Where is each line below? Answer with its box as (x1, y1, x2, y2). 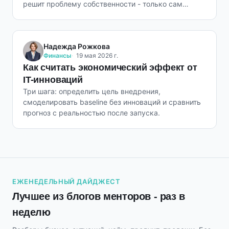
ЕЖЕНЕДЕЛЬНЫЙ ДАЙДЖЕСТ (12, 177, 121, 186)
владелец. (23, 10, 59, 19)
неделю (12, 207, 51, 218)
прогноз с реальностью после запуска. (23, 108, 160, 117)
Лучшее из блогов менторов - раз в (12, 191, 185, 202)
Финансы (43, 52, 72, 59)
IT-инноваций (23, 75, 83, 85)
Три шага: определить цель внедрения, (23, 87, 161, 96)
